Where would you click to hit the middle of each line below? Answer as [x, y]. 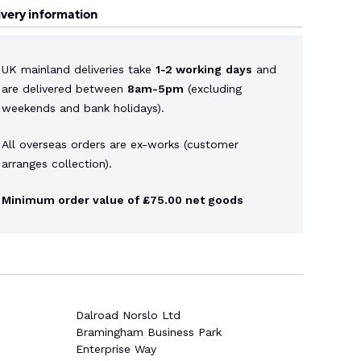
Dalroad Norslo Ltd [128, 315]
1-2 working [188, 70]
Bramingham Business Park [149, 332]
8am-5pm [155, 89]
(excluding [212, 89]
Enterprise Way [116, 349]
